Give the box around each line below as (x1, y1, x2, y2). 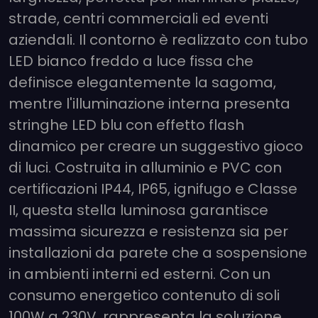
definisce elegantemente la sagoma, (9, 72, 276, 92)
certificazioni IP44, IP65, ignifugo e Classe (9, 178, 297, 199)
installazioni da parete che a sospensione (9, 242, 307, 263)
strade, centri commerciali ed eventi (9, 8, 268, 28)
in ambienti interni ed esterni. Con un (9, 263, 270, 284)
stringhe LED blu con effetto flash (9, 114, 244, 135)
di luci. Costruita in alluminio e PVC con (9, 157, 282, 177)
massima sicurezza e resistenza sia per (9, 221, 288, 241)
